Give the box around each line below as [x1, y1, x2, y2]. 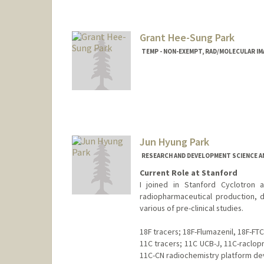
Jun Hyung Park [139, 134, 209, 148]
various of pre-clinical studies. [139, 202, 243, 213]
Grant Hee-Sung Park [139, 31, 235, 45]
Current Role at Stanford [139, 167, 237, 178]
